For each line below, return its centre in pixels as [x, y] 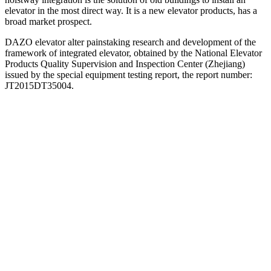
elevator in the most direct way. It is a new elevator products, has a [131, 10]
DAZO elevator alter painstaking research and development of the [130, 42]
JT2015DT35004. [39, 85]
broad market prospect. [48, 21]
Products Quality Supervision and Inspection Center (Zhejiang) [125, 64]
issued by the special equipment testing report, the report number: [129, 74]
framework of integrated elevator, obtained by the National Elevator [133, 53]
